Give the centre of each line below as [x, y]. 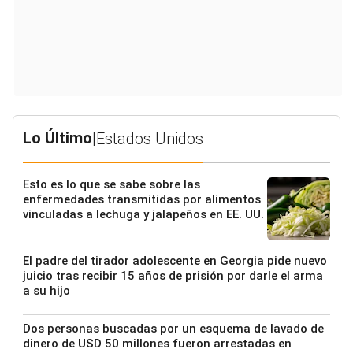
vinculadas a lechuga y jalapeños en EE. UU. [143, 214]
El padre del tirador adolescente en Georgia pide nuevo [175, 260]
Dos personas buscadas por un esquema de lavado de [173, 328]
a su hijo [46, 290]
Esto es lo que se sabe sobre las [111, 184]
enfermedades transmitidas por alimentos [142, 199]
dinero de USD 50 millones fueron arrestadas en [157, 343]
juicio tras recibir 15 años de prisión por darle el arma [173, 275]
